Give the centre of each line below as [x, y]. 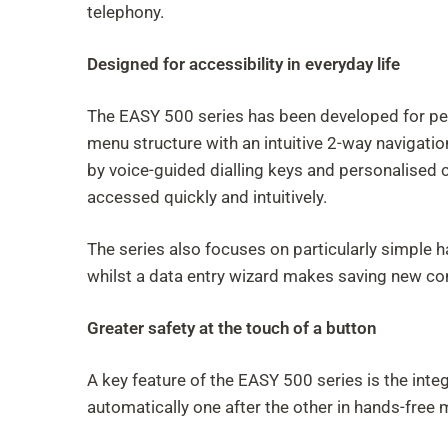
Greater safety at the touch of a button [232, 328]
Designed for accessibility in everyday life [243, 64]
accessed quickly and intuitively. [207, 197]
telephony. [125, 12]
